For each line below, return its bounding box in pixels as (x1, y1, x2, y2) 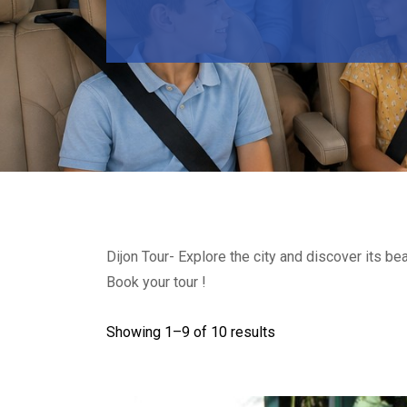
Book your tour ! (106, 273, 206, 291)
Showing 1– (106, 323, 182, 341)
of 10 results (190, 323, 275, 341)
